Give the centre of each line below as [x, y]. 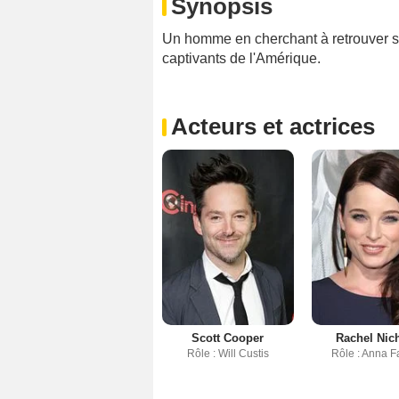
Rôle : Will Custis [228, 354]
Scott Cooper [228, 338]
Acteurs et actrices [273, 127]
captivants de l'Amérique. [241, 59]
